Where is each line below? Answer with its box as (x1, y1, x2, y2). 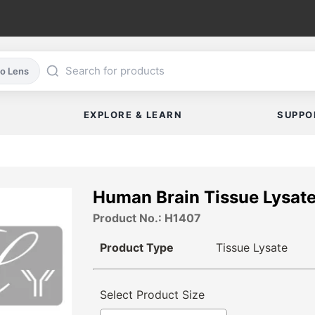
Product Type (100, 240, 174, 255)
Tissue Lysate (215, 240, 288, 255)
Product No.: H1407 (93, 211, 201, 226)
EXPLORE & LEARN (83, 109, 183, 121)
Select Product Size (100, 288, 205, 302)
